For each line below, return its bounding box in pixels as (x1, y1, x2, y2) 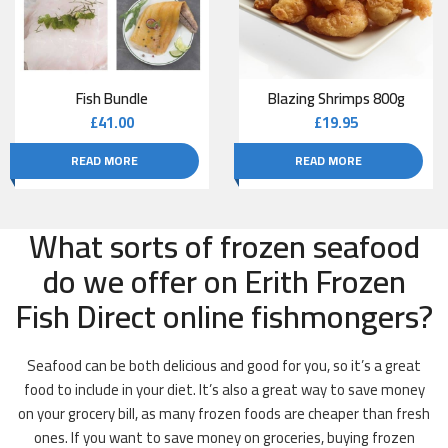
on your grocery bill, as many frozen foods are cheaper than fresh (18, 399, 430, 429)
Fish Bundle (76, 84, 148, 114)
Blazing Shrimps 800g (267, 84, 405, 114)
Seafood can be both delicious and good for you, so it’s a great (27, 351, 421, 381)
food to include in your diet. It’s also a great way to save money (23, 375, 425, 405)
